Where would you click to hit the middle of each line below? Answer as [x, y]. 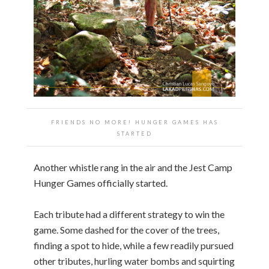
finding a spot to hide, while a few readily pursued [134, 245]
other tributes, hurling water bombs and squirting [134, 261]
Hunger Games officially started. [101, 183]
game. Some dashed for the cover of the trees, [126, 229]
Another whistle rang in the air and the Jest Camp [133, 167]
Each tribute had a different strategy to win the [129, 214]
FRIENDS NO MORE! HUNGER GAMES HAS [134, 122]
